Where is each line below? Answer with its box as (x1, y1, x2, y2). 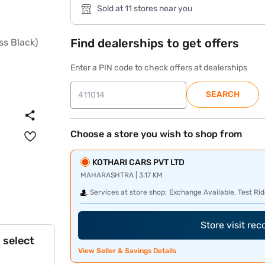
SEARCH (206, 89, 240, 99)
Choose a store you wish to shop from (70, 128, 243, 140)
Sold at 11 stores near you (97, 4, 193, 14)
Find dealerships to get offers (70, 36, 240, 50)
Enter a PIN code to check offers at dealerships (70, 63, 248, 73)
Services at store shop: (90, 188, 167, 196)
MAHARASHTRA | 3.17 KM (80, 171, 163, 179)
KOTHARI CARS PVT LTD (92, 157, 185, 167)
